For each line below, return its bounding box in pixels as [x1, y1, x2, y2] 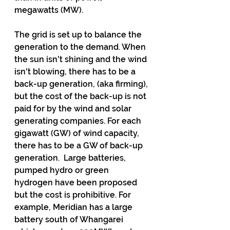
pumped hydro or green [14, 165, 111, 175]
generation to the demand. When [14, 42, 148, 52]
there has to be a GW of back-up [14, 141, 145, 150]
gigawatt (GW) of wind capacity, [14, 128, 141, 138]
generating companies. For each [14, 116, 143, 126]
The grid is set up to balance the [14, 30, 144, 40]
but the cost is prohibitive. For [14, 190, 133, 200]
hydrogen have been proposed [14, 178, 139, 187]
